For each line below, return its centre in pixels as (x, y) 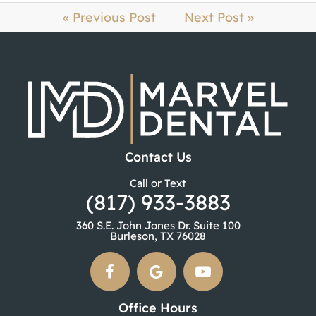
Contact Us (158, 157)
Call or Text (158, 183)
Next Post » (219, 17)
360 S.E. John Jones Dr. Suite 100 (158, 225)
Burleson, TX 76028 (158, 236)
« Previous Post (109, 17)
